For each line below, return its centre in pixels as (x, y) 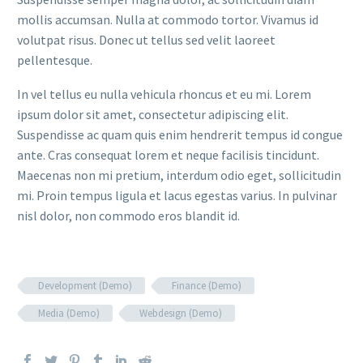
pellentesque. (55, 60)
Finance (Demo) (207, 286)
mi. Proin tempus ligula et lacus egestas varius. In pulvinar (177, 196)
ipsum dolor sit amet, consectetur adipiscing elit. (153, 115)
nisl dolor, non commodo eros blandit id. (128, 216)
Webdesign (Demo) (181, 314)
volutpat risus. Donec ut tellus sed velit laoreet (146, 39)
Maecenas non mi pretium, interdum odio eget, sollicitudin (179, 175)
